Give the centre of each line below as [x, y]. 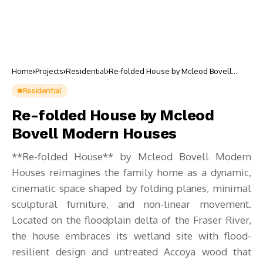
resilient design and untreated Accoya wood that [131, 252]
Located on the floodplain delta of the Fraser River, [131, 220]
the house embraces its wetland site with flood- [131, 236]
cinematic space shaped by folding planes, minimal [131, 188]
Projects [49, 71]
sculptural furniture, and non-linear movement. [131, 204]
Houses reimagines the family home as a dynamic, [131, 172]
